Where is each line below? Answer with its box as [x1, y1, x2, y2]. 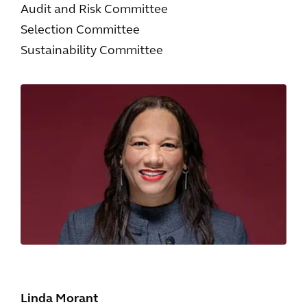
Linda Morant [21, 292, 98, 306]
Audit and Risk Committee [21, 3, 168, 17]
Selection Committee [21, 24, 140, 38]
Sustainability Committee [21, 45, 163, 58]
